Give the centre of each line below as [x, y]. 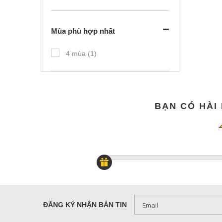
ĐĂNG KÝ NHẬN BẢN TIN [85, 205]
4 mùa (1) [81, 54]
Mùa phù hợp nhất [83, 31]
